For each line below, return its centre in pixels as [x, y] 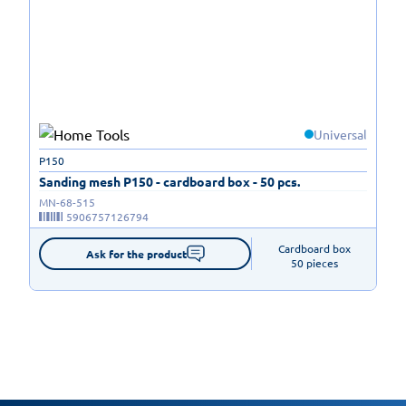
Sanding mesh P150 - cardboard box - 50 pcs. [169, 182]
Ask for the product [136, 254]
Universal [340, 135]
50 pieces [314, 263]
